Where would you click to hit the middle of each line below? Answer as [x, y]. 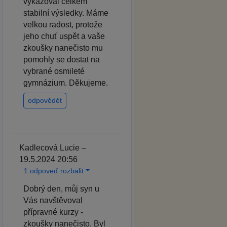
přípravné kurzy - [53, 212]
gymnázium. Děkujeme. [66, 83]
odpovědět [45, 100]
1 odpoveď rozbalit [54, 171]
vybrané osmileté [54, 71]
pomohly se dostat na [62, 59]
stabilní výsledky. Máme [66, 13]
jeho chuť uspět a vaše [64, 36]
